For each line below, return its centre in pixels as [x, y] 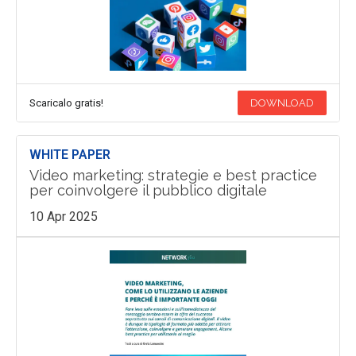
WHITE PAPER [70, 154]
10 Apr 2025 [63, 216]
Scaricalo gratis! [66, 103]
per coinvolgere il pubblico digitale [148, 190]
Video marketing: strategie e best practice [173, 175]
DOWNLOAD [282, 103]
